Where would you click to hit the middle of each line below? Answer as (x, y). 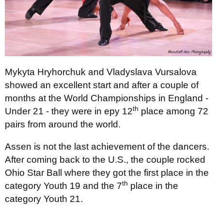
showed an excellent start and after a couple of (102, 85)
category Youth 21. (44, 199)
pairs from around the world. (63, 124)
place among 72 (173, 111)
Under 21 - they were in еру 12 (69, 111)
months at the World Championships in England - (107, 98)
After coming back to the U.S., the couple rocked (105, 159)
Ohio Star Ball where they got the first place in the (107, 172)
